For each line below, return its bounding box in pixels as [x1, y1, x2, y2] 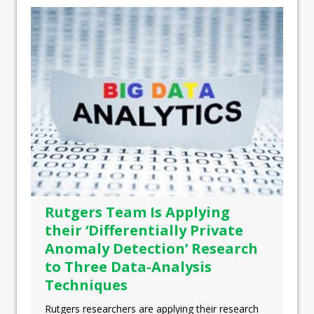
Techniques [45, 275, 128, 295]
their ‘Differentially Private [45, 221, 243, 240]
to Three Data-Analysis [45, 257, 212, 277]
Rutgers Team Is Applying [45, 203, 230, 222]
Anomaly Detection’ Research [45, 239, 258, 259]
